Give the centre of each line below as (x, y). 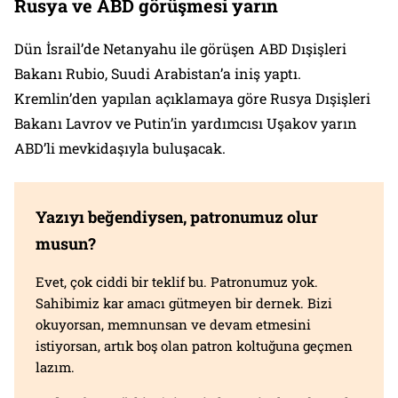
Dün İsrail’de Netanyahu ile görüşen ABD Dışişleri (180, 49)
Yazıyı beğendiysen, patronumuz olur (177, 217)
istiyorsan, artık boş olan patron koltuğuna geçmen (194, 346)
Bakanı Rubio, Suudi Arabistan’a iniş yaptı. (158, 74)
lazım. (55, 367)
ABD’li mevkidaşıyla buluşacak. (122, 148)
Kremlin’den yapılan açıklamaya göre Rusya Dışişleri (192, 99)
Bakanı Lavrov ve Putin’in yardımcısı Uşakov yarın (186, 123)
